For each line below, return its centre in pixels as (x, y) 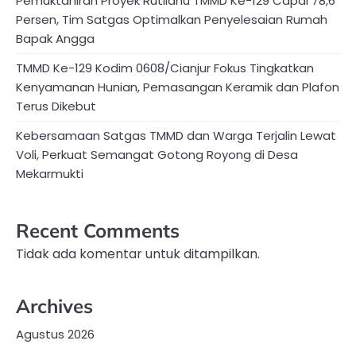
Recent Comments (98, 230)
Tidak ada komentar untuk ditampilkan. (138, 253)
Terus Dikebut (56, 106)
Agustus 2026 (55, 334)
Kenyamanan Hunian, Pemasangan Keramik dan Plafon (178, 87)
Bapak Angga (55, 38)
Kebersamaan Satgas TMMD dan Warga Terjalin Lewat (176, 135)
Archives (54, 306)
